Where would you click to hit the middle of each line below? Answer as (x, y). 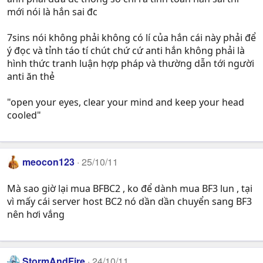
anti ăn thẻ (31, 77)
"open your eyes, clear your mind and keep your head (126, 102)
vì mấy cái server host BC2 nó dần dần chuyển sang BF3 (129, 201)
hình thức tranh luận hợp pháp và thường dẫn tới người (131, 64)
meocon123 (49, 162)
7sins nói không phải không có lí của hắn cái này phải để (131, 38)
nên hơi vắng (36, 214)
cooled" (24, 115)
